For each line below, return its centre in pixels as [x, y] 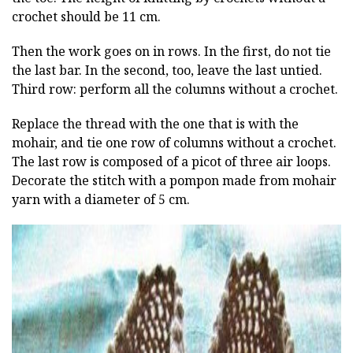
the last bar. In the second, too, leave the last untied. [167, 70]
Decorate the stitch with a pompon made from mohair [174, 180]
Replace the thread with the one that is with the [155, 123]
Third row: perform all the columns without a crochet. [175, 89]
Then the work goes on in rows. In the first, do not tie [171, 51]
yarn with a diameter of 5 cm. [101, 199]
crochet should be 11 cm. [86, 16]
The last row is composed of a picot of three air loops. [171, 161]
